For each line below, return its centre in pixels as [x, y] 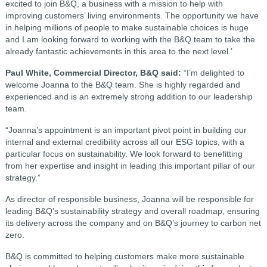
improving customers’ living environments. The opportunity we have [132, 15]
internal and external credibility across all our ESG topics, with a [125, 142]
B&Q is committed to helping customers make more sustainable [125, 256]
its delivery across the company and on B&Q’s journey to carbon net [133, 223]
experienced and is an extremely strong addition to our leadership [129, 96]
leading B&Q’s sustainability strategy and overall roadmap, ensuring [132, 211]
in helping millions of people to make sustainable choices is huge [127, 27]
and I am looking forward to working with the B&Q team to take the [130, 39]
